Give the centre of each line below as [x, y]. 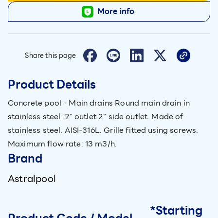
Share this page [51, 55]
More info [116, 12]
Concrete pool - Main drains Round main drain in [99, 103]
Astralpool [32, 179]
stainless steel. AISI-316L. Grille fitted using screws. [103, 130]
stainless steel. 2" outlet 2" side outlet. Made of [96, 117]
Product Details [52, 85]
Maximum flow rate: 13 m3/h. [63, 144]
